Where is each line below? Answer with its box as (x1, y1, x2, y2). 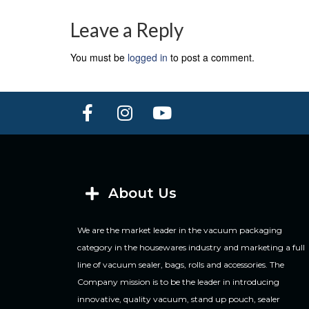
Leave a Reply (70, 17, 183, 41)
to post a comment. (168, 50, 255, 64)
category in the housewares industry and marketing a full (77, 241, 305, 252)
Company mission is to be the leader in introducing (77, 276, 279, 287)
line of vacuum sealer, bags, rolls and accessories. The (77, 259, 284, 270)
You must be (70, 50, 128, 64)
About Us (108, 184, 177, 201)
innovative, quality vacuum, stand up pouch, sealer (77, 293, 280, 304)
